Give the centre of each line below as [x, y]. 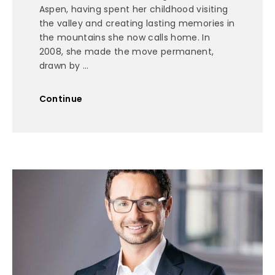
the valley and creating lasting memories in [137, 23]
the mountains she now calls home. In [125, 37]
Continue [61, 99]
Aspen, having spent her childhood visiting [134, 9]
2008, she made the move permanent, [126, 51]
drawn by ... [64, 65]
